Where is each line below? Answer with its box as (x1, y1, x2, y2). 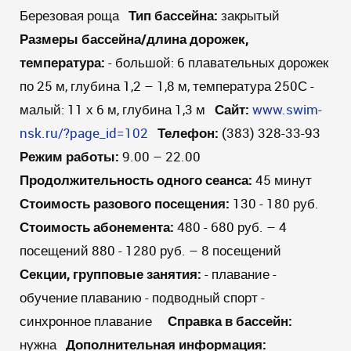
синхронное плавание (20, 312, 155, 330)
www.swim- (252, 100, 322, 118)
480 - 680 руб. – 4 (174, 218, 287, 236)
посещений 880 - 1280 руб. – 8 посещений (20, 241, 284, 259)
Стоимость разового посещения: (20, 194, 230, 212)
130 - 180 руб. (230, 194, 322, 212)
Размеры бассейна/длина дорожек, (20, 30, 248, 48)
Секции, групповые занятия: (20, 265, 204, 283)
